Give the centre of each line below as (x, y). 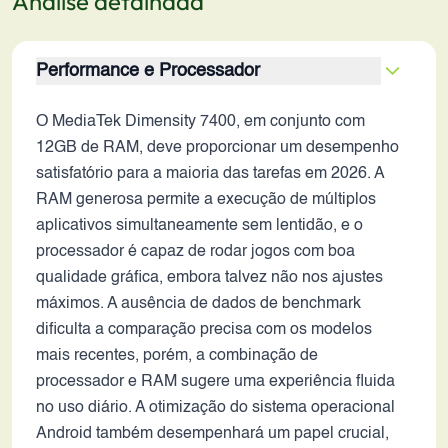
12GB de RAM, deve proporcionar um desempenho (217, 148)
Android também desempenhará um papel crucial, (212, 434)
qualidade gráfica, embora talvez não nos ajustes (209, 278)
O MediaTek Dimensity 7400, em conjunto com (200, 122)
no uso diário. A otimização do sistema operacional (215, 408)
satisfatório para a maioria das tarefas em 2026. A (210, 174)
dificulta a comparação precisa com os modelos (204, 330)
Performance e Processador (148, 71)
